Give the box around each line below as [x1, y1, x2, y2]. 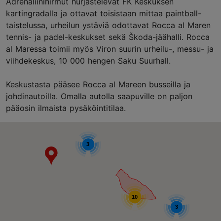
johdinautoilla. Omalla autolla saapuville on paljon [6, 91, 192, 101]
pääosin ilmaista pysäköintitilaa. [6, 103, 129, 113]
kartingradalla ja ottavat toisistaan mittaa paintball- [6, 8, 201, 18]
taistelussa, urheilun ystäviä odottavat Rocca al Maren [6, 20, 211, 30]
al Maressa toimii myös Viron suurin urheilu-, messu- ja [6, 44, 214, 54]
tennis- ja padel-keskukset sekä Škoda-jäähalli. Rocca [6, 32, 210, 42]
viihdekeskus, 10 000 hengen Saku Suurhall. [6, 56, 174, 66]
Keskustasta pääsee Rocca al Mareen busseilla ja [6, 79, 190, 89]
